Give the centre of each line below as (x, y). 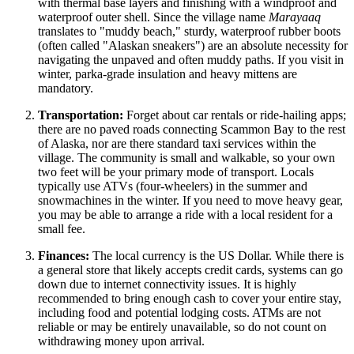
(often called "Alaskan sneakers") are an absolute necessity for (193, 46)
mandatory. (66, 88)
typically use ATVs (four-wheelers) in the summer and (173, 186)
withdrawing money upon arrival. (121, 341)
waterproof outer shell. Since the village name (153, 17)
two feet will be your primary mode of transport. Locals (176, 172)
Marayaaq (295, 17)
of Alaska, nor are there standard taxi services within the (177, 144)
